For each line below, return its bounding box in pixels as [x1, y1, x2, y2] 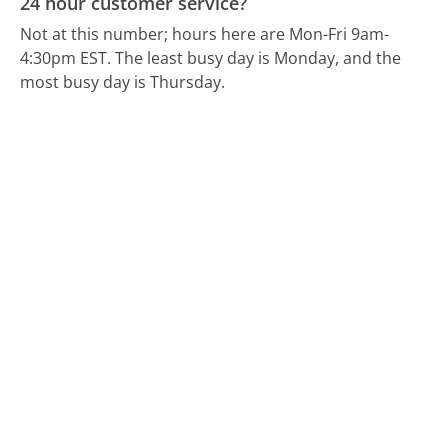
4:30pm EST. [20, 46, 112, 69]
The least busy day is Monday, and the [115, 46, 402, 69]
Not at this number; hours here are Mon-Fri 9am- [20, 22, 390, 45]
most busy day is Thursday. [20, 70, 226, 93]
